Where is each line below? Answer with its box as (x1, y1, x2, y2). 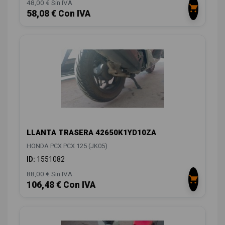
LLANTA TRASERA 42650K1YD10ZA (27, 128, 156, 137)
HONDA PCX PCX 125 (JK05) (27, 142, 107, 150)
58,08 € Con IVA (27, 8, 90, 19)
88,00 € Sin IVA (27, 169, 72, 178)
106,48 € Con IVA (27, 179, 95, 190)
